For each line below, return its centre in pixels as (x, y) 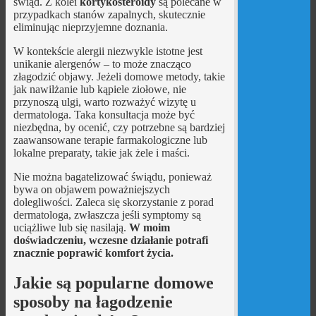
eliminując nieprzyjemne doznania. (90, 27)
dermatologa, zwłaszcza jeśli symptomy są (107, 214)
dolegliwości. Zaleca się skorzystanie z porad (113, 202)
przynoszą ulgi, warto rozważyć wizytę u (104, 102)
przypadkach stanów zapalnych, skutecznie (109, 14)
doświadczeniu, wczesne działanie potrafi (110, 240)
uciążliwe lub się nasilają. (71, 227)
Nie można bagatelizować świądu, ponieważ (112, 176)
